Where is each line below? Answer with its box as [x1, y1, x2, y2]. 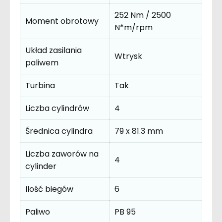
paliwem [25, 56, 58, 68]
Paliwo [25, 206, 50, 218]
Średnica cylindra [25, 125, 93, 137]
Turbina [25, 79, 55, 91]
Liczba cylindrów [25, 102, 89, 114]
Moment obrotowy [25, 15, 99, 27]
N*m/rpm [114, 21, 153, 33]
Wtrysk [114, 50, 142, 62]
